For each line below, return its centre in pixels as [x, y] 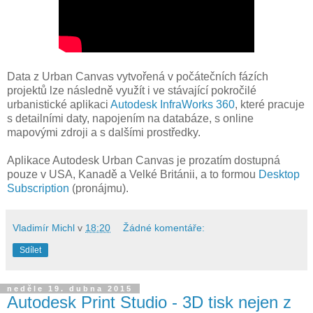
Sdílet [30, 250]
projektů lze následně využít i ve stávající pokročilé [132, 90]
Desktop [279, 174]
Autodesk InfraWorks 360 [173, 104]
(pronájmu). [99, 188]
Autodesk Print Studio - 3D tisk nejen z [149, 302]
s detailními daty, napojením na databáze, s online [130, 118]
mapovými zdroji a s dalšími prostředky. [104, 132]
